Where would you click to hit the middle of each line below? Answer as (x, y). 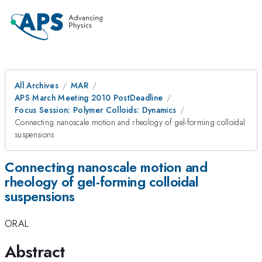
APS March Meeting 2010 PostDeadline (89, 98)
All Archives (37, 85)
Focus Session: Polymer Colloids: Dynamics (96, 110)
